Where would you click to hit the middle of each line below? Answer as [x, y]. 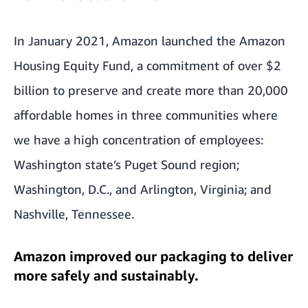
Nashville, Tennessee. [74, 214]
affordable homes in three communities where [146, 115]
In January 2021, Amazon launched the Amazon [150, 41]
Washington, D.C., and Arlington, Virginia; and [143, 189]
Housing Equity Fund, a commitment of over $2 [147, 65]
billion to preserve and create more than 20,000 [151, 90]
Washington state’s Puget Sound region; [126, 164]
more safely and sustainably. [106, 275]
